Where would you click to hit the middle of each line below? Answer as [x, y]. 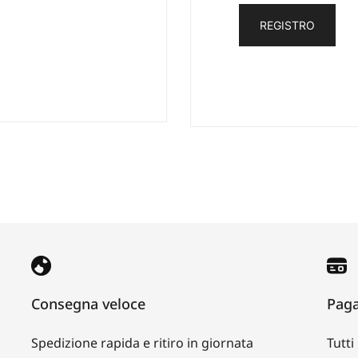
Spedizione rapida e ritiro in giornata [142, 342]
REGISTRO [287, 25]
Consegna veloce [88, 303]
